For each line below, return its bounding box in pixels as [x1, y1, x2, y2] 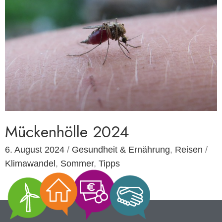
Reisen [175, 144, 203, 155]
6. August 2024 [5, 144, 64, 155]
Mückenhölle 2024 [5, 120, 129, 143]
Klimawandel [5, 158, 55, 168]
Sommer [60, 158, 94, 168]
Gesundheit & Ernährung [72, 144, 170, 155]
